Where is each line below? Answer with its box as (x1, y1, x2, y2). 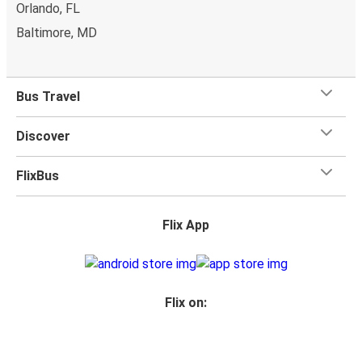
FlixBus (16, 167, 59, 183)
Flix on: (165, 294, 207, 310)
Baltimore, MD (16, 24, 97, 40)
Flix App (162, 217, 209, 233)
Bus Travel (16, 88, 80, 104)
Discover (16, 128, 70, 144)
